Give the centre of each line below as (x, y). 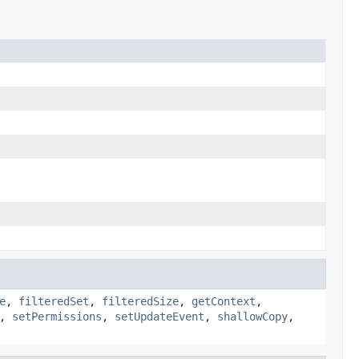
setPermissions (57, 316)
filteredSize (140, 301)
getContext (224, 301)
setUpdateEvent (159, 316)
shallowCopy (252, 316)
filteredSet (54, 301)
